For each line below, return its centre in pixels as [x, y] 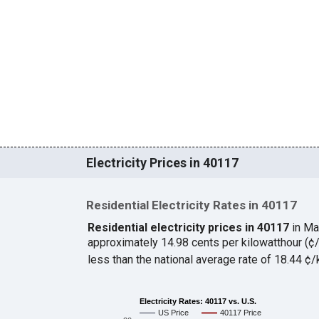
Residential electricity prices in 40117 [188, 228]
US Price [173, 313]
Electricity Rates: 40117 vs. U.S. [198, 301]
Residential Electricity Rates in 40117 [191, 205]
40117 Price [240, 313]
